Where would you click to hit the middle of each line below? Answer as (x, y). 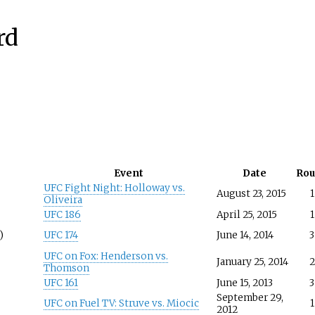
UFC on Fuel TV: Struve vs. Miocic (121, 303)
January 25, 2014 (252, 262)
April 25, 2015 (246, 214)
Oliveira (63, 200)
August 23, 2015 (251, 193)
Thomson (66, 268)
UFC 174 (60, 235)
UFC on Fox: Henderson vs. (105, 256)
